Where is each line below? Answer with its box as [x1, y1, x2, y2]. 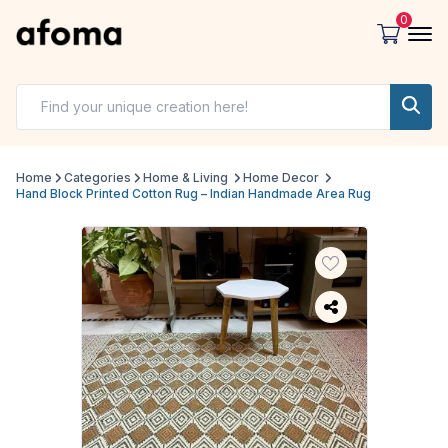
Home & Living [143, 170, 228, 186]
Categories [64, 170, 131, 186]
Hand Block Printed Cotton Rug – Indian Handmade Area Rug [16, 186, 371, 202]
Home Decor [243, 170, 319, 186]
